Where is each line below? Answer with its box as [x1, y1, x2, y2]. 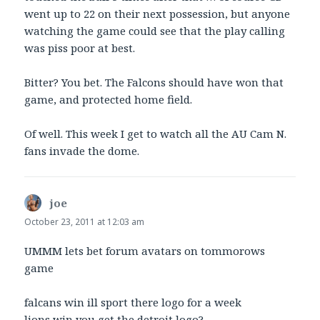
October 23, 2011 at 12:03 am [24, 216, 145, 229]
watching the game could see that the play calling [24, 24, 286, 39]
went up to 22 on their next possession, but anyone [24, 6, 291, 21]
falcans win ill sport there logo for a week [24, 295, 242, 310]
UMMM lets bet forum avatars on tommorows [24, 244, 266, 259]
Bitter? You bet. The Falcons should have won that [24, 75, 284, 90]
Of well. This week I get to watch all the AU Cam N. [24, 126, 287, 141]
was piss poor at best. [24, 41, 136, 56]
